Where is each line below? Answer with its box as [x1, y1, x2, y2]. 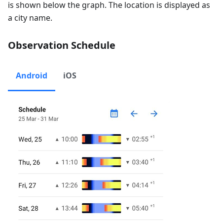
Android [16, 70, 47, 81]
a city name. [8, 12, 52, 24]
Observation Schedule [8, 38, 115, 52]
